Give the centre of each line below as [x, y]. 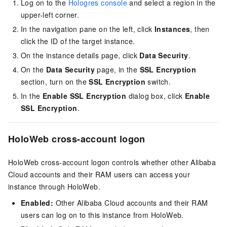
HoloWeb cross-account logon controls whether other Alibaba [112, 162]
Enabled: [37, 203]
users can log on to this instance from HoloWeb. [102, 215]
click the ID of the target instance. [78, 41]
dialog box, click [156, 96]
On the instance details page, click [80, 55]
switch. [158, 82]
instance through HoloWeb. [54, 187]
